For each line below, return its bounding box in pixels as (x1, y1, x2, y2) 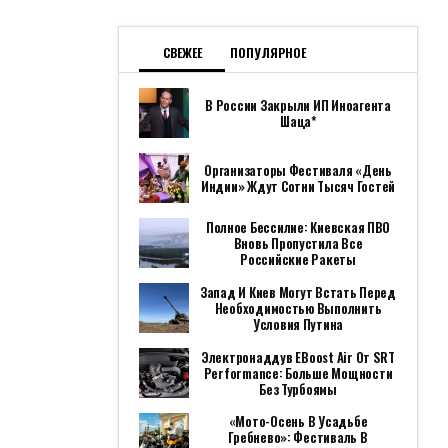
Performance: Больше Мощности (203, 363, 393, 383)
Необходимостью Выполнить (214, 298, 382, 318)
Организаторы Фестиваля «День (204, 160, 392, 180)
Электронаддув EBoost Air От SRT (201, 347, 395, 367)
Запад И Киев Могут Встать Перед (200, 282, 396, 302)
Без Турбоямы (259, 379, 337, 399)
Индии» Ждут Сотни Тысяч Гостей (200, 176, 396, 196)
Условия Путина (252, 314, 344, 334)
